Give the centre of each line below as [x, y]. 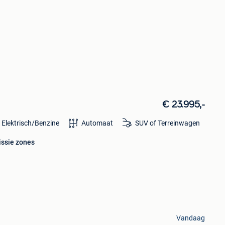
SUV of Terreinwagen [167, 123]
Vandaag [190, 218]
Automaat [97, 123]
